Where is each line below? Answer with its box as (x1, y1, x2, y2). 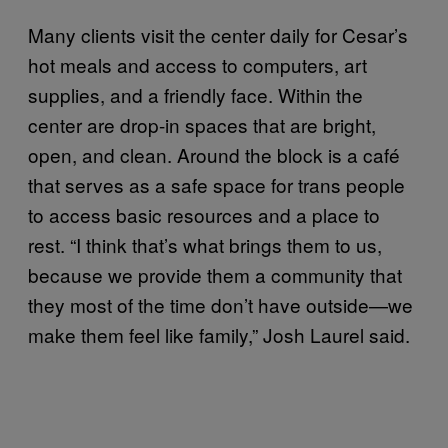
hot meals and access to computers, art (28, 50, 367, 78)
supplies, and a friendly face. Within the (28, 80, 363, 108)
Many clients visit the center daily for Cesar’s (28, 20, 408, 48)
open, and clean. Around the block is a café (28, 140, 400, 168)
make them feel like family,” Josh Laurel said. (28, 320, 410, 348)
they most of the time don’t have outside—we (28, 290, 413, 318)
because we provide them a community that (28, 260, 402, 288)
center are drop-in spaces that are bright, (28, 110, 376, 138)
